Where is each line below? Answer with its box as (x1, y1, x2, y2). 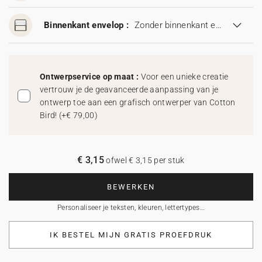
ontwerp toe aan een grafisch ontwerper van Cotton (40, 98, 236, 107)
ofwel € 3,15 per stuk (104, 156, 185, 165)
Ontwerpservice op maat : (40, 72, 141, 81)
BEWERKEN (107, 182, 155, 191)
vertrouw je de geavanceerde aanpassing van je (40, 85, 219, 94)
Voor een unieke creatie (140, 72, 229, 81)
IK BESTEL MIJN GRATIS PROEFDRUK (50, 230, 212, 239)
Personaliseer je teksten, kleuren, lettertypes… (57, 204, 205, 212)
